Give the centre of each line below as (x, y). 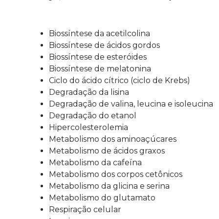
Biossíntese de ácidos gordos (104, 45)
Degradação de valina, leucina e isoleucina (131, 104)
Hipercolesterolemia (88, 128)
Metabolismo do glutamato (102, 198)
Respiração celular (85, 210)
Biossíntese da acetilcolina (99, 34)
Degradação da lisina (89, 92)
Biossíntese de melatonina (100, 69)
